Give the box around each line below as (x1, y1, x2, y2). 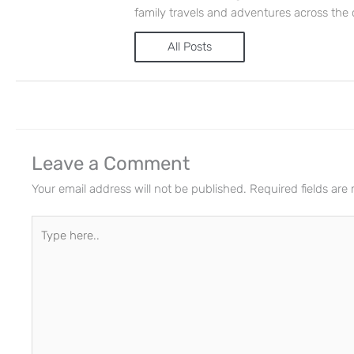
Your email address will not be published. (32, 181, 247, 196)
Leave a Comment (32, 152, 190, 175)
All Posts (168, 39, 212, 54)
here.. (31, 236, 61, 251)
